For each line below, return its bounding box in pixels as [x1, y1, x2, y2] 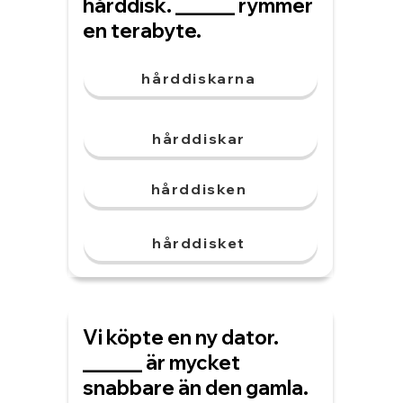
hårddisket [152, 234, 246, 252]
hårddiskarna [141, 69, 256, 87]
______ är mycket [83, 350, 240, 375]
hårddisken [150, 180, 247, 198]
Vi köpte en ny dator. [83, 325, 279, 350]
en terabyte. [83, 18, 201, 43]
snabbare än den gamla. [83, 375, 309, 400]
